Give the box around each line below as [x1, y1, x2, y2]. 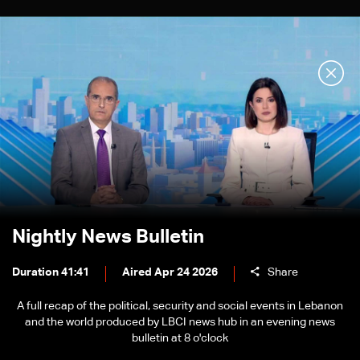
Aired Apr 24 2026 [122, 267, 218, 278]
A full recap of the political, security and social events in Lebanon [17, 301, 343, 312]
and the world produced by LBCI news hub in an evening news [25, 317, 335, 328]
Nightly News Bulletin [12, 227, 204, 247]
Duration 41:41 [12, 267, 89, 278]
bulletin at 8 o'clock [132, 333, 228, 344]
